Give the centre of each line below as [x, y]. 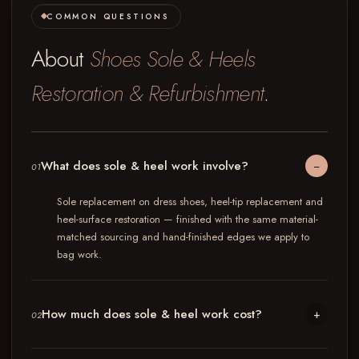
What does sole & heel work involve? [145, 165]
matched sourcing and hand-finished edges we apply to [183, 236]
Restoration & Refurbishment [148, 93]
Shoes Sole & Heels [172, 58]
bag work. [79, 254]
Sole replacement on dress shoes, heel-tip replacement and [190, 201]
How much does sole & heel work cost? [152, 314]
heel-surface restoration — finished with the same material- [188, 219]
